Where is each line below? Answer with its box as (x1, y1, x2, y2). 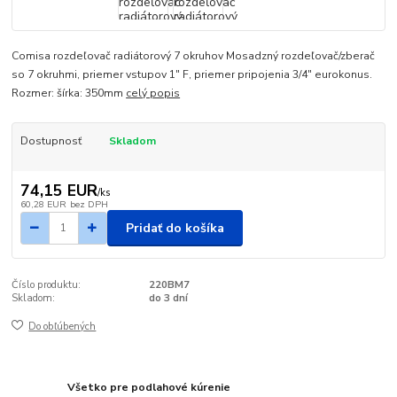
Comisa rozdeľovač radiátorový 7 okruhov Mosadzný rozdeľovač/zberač (12, 48, 376, 63)
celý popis (126, 85, 181, 100)
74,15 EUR (19, 180, 97, 202)
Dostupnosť (19, 133, 82, 148)
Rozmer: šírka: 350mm (12, 85, 127, 100)
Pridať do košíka (126, 219, 224, 237)
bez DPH (69, 198, 108, 212)
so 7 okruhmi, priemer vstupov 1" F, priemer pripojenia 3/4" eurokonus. (12, 66, 373, 82)
